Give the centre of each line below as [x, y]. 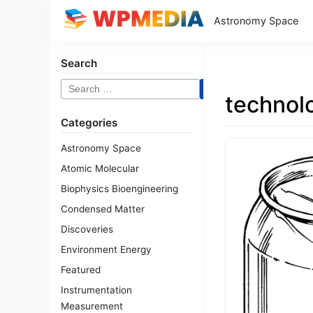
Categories [89, 123]
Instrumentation [96, 290]
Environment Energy [106, 249]
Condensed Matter [103, 209]
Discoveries [87, 229]
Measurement [92, 306]
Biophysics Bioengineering [119, 189]
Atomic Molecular [100, 168]
